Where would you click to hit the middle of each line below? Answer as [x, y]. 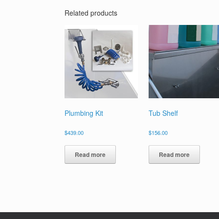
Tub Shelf [163, 113]
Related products [91, 13]
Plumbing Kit [84, 113]
